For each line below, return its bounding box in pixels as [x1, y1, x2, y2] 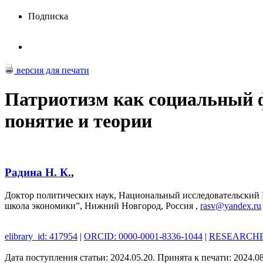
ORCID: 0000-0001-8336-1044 [84, 231, 203, 241]
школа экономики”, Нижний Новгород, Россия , [5, 200, 200, 211]
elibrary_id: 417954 [5, 231, 77, 241]
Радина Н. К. [5, 166, 71, 178]
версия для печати [14, 65, 89, 76]
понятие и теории [5, 110, 152, 131]
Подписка [28, 11, 68, 22]
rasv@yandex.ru [200, 200, 261, 211]
